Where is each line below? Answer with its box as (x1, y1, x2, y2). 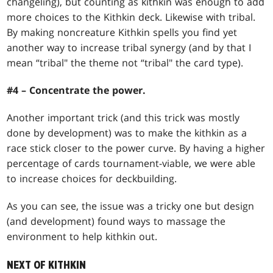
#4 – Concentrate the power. (7, 83, 146, 97)
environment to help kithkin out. (7, 230, 158, 244)
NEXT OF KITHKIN (7, 260, 87, 272)
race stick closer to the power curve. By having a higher (7, 141, 266, 155)
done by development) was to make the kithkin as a (7, 126, 247, 140)
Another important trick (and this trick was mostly (7, 111, 240, 125)
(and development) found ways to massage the (7, 214, 226, 229)
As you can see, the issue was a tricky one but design (7, 199, 255, 213)
